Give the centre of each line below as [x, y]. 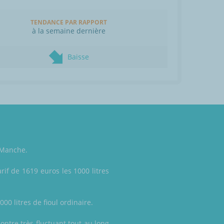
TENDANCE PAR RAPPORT [68, 22]
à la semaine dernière [68, 31]
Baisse [78, 57]
